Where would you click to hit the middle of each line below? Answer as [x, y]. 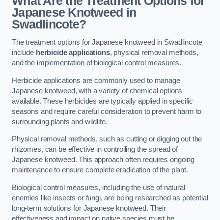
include [24, 53]
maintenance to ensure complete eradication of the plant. [100, 170]
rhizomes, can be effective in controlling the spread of [95, 150]
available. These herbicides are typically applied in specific [103, 101]
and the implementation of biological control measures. [97, 63]
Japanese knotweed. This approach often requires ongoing [103, 160]
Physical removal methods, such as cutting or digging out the [107, 139]
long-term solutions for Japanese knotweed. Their [89, 208]
